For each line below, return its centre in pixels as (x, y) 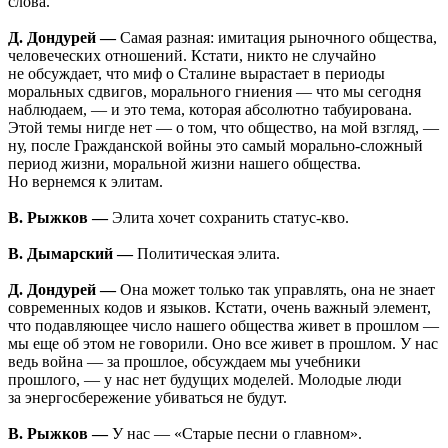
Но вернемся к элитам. (85, 182)
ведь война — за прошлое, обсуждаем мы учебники (184, 362)
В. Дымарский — (70, 254)
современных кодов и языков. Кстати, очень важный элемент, (219, 308)
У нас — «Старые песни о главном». (235, 434)
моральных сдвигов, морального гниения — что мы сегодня (214, 92)
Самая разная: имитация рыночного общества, (276, 38)
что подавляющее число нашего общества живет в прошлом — (223, 326)
